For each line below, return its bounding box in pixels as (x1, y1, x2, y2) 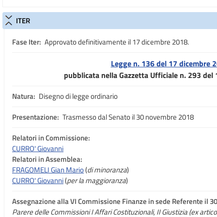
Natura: (12, 91, 35, 102)
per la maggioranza (67, 175, 126, 186)
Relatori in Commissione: (12, 132, 90, 143)
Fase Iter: (12, 36, 41, 47)
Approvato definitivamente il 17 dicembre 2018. (43, 36, 189, 47)
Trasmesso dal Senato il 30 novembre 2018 (61, 111, 194, 123)
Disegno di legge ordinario (37, 91, 118, 102)
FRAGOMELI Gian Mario (12, 164, 84, 175)
